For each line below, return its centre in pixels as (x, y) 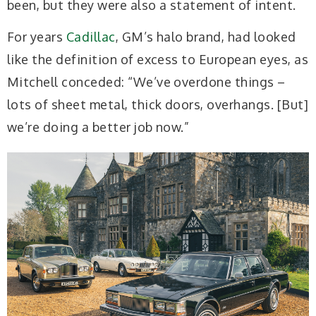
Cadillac (91, 37)
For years (37, 37)
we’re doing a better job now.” (98, 127)
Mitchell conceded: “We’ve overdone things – (146, 82)
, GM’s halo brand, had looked (206, 37)
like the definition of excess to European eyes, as (158, 60)
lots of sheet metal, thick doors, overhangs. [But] (158, 105)
